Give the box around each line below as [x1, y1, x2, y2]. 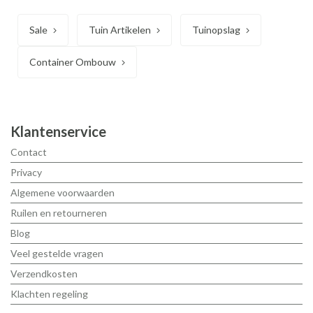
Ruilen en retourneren [10, 207, 107, 219]
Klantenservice [10, 123, 106, 140]
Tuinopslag [192, 23, 240, 36]
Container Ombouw [29, 55, 116, 68]
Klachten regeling [10, 288, 88, 300]
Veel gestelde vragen [10, 247, 103, 260]
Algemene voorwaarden [10, 187, 115, 199]
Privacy [10, 166, 42, 179]
